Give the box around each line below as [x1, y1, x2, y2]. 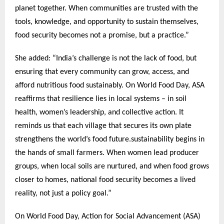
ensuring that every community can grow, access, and [15, 67, 189, 76]
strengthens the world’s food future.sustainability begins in [15, 135, 204, 143]
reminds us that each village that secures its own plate [15, 121, 191, 130]
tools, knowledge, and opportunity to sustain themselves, [15, 18, 198, 26]
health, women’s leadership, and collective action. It [15, 108, 183, 116]
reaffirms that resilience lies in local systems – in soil [15, 94, 186, 103]
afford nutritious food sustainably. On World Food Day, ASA [15, 81, 204, 89]
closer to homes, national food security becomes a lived [15, 175, 195, 184]
